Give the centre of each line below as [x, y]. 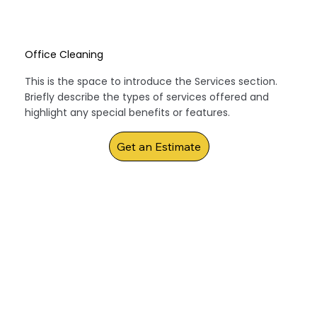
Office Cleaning [64, 55]
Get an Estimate [159, 147]
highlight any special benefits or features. [128, 113]
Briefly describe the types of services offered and [147, 97]
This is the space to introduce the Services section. [151, 82]
